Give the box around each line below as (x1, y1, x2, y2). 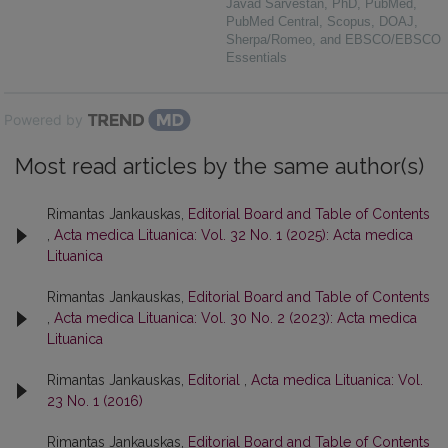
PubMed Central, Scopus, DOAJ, (226, 14, 418, 30)
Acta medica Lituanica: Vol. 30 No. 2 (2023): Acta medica (54, 310, 417, 327)
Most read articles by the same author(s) (15, 154, 424, 180)
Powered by (4, 111, 83, 129)
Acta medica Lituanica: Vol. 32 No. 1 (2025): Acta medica (54, 227, 413, 244)
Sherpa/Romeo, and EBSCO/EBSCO (226, 32, 441, 48)
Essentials (226, 50, 287, 66)
